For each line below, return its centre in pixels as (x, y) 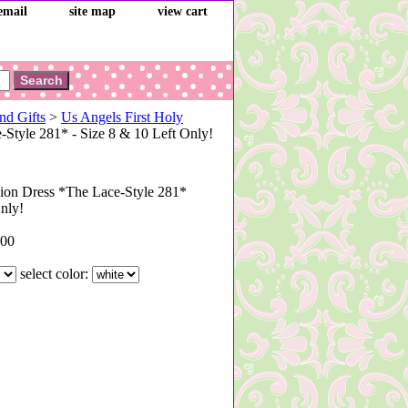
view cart (183, 11)
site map (92, 11)
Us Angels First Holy (122, 117)
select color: (56, 274)
